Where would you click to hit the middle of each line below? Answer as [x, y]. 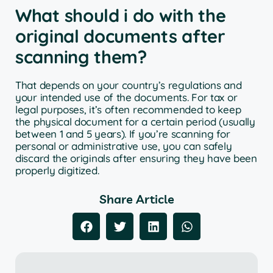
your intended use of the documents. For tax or [126, 97]
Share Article [136, 199]
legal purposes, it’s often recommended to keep [128, 109]
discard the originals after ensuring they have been [136, 158]
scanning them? [81, 56]
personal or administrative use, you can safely [124, 146]
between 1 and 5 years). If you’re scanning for [123, 133]
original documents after [120, 36]
